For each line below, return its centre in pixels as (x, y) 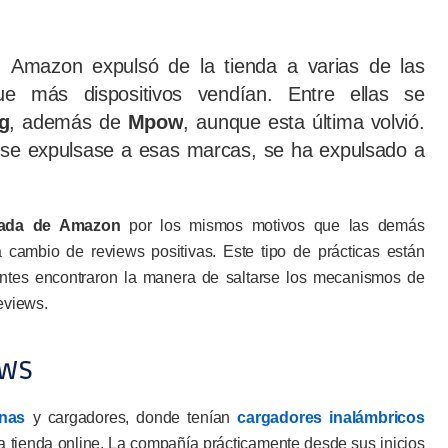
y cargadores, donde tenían (131, 417)
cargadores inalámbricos (331, 417)
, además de (65, 122)
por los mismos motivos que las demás (272, 225)
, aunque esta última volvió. (304, 122)
